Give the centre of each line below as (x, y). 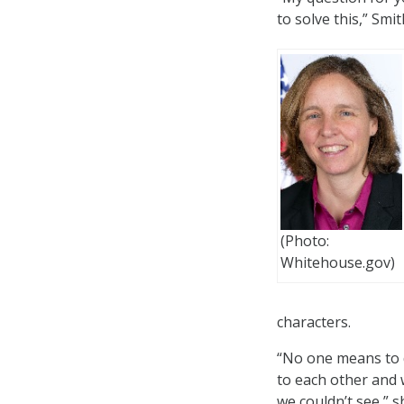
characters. (314, 322)
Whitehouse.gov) (338, 262)
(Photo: (305, 240)
